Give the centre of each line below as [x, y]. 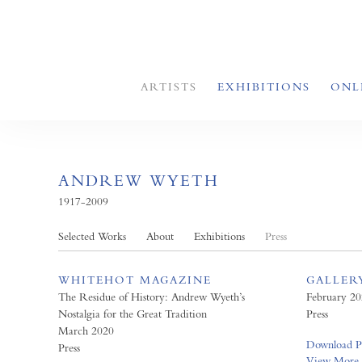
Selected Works [92, 236]
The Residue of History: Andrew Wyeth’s [152, 297]
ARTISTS [169, 86]
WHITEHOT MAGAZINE [135, 280]
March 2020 [86, 330]
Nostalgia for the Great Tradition [133, 314]
